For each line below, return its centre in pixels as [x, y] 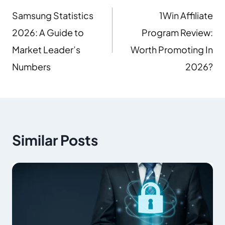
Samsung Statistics [53, 15]
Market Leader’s [46, 49]
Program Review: [177, 32]
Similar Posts [55, 140]
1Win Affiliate [186, 15]
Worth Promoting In [172, 49]
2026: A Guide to [48, 32]
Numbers [31, 66]
